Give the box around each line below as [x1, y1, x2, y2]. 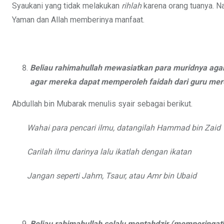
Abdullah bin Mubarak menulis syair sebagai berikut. [12, 99, 192, 109]
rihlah [121, 1, 143, 11]
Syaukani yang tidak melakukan [12, 1, 121, 11]
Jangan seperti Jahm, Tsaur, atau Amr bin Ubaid [27, 171, 196, 181]
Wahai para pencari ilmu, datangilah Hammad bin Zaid [27, 123, 220, 133]
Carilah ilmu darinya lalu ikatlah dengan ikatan [27, 147, 191, 157]
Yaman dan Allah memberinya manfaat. [12, 15, 144, 25]
